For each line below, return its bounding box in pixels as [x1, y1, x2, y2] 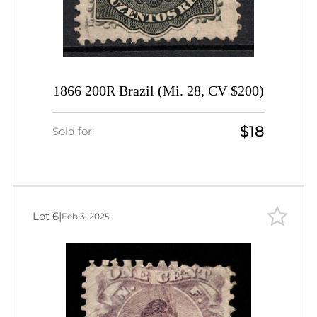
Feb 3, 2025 [62, 210, 110, 221]
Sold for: [52, 125, 94, 138]
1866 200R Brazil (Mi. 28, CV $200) [53, 83, 264, 99]
